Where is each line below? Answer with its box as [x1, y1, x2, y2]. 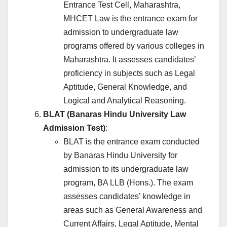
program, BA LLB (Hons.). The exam [63, 178, 193, 187]
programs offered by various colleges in [63, 42, 204, 51]
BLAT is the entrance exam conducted [63, 137, 200, 146]
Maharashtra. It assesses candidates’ [63, 55, 196, 64]
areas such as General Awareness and [63, 206, 202, 215]
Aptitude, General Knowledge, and [63, 83, 187, 92]
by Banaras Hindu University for [63, 151, 177, 160]
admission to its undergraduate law [63, 165, 188, 174]
